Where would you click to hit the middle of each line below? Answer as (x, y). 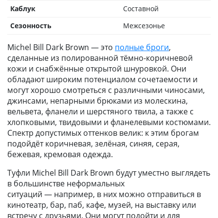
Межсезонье (144, 26)
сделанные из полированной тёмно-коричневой (100, 58)
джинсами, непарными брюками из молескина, (98, 101)
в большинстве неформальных (66, 183)
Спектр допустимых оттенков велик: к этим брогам (103, 133)
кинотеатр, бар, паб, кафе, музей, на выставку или (102, 205)
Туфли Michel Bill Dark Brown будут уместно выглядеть (109, 173)
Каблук (23, 9)
